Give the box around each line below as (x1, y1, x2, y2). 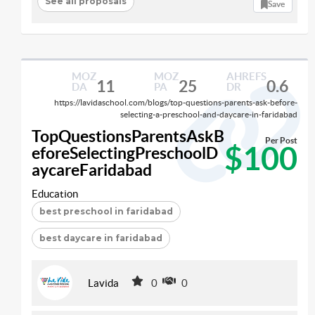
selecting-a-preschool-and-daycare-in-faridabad (120, 109, 297, 119)
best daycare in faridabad (39, 233, 162, 243)
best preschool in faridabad (39, 206, 173, 217)
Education (32, 188, 78, 200)
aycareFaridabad (32, 160, 152, 179)
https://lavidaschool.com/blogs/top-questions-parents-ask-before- (54, 97, 297, 107)
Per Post (265, 136, 297, 146)
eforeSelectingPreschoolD (32, 143, 218, 162)
